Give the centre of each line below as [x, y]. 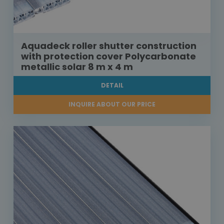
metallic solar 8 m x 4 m [77, 67]
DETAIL [112, 85]
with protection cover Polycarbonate [108, 56]
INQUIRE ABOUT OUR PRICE [112, 104]
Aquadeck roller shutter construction [109, 46]
